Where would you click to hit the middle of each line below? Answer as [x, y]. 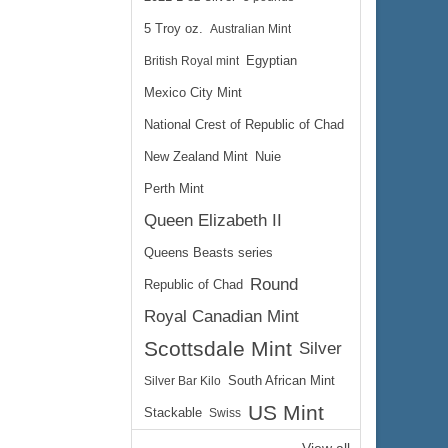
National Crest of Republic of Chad [244, 125]
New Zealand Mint [196, 157]
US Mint [286, 412]
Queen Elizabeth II [213, 220]
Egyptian [271, 61]
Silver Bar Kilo [182, 381]
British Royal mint [191, 61]
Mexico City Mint [193, 93]
